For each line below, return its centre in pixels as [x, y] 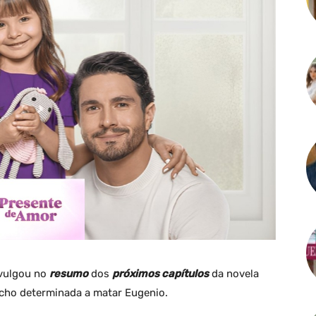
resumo [69, 273]
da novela [234, 273]
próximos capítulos [160, 273]
